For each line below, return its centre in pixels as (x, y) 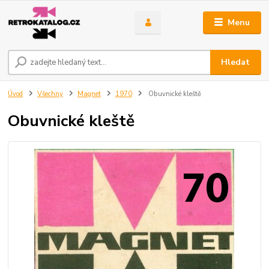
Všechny (50, 94)
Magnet (89, 94)
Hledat (236, 62)
